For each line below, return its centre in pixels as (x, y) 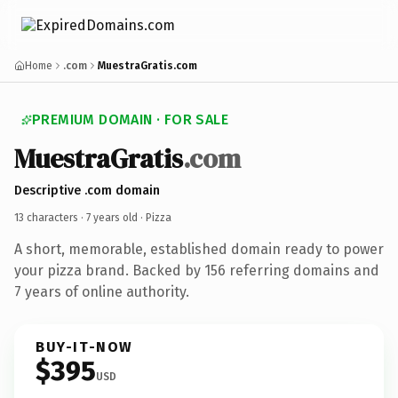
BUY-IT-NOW (84, 346)
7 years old (112, 217)
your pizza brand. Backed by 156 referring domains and (197, 270)
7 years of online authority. (102, 291)
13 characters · (50, 217)
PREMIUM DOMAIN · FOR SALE (130, 119)
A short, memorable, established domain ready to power (199, 249)
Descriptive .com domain (87, 190)
